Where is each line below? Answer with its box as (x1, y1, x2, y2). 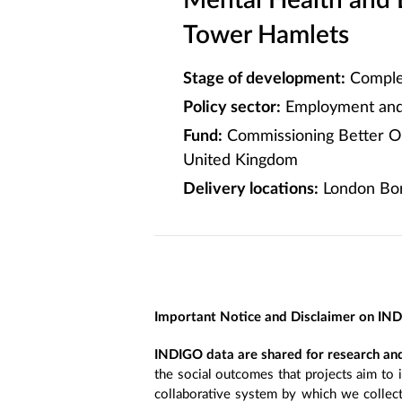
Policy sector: (183, 100, 281, 116)
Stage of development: (183, 71, 345, 87)
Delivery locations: (183, 181, 319, 197)
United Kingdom (183, 153, 298, 169)
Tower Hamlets (183, 22, 349, 48)
